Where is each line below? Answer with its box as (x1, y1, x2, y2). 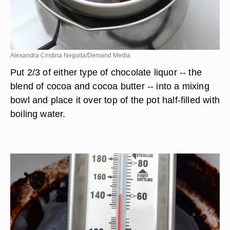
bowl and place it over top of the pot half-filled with (10, 94, 220, 105)
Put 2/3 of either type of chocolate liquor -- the (10, 67, 202, 78)
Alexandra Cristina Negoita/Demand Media (10, 52, 130, 59)
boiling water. (10, 108, 66, 119)
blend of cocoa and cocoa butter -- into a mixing (10, 81, 209, 91)
